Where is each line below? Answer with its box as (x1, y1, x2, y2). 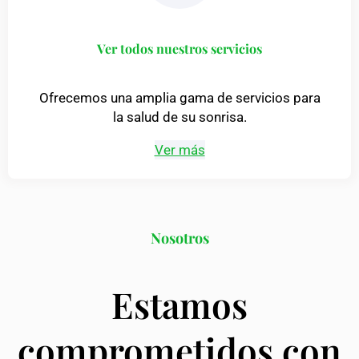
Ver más (154, 141, 205, 158)
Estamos (111, 280, 248, 328)
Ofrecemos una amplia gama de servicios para (38, 89, 321, 106)
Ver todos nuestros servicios (97, 39, 262, 57)
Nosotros (150, 228, 209, 248)
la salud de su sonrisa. (112, 108, 247, 125)
